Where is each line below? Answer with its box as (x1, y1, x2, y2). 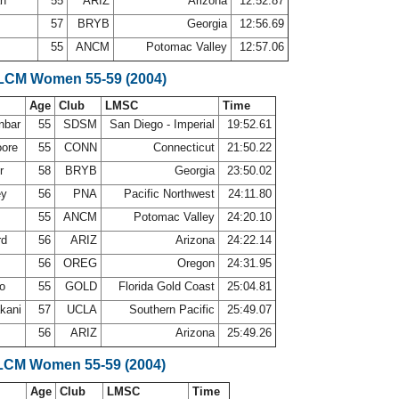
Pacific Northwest (120, 187, 218, 200)
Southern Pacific (126, 303, 218, 316)
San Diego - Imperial (106, 118, 218, 131)
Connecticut (150, 141, 218, 154)
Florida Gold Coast (115, 280, 218, 293)
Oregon (174, 256, 218, 270)
